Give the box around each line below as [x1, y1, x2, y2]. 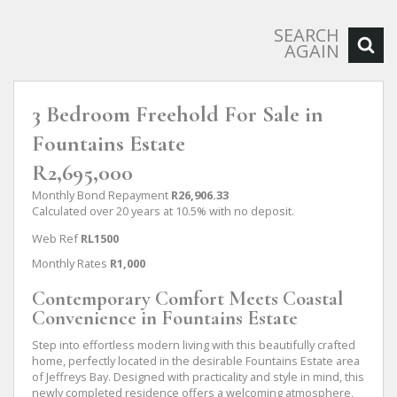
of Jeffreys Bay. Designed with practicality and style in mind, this [32, 368, 364, 385]
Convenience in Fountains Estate [32, 305, 298, 331]
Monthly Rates [32, 254, 107, 271]
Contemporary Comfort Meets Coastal [32, 285, 343, 311]
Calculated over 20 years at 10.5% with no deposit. [32, 203, 294, 219]
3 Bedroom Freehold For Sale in [32, 100, 323, 128]
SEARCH [274, 23, 339, 47]
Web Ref [32, 230, 78, 246]
